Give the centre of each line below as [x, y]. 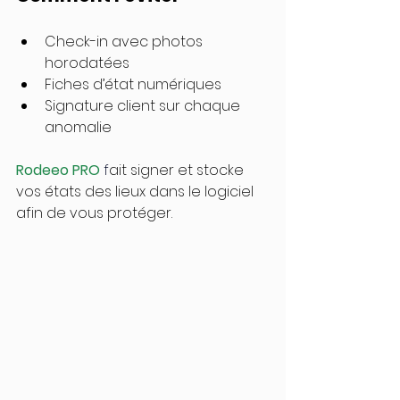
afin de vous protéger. [94, 213]
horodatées [87, 63]
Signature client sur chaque [144, 106]
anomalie [78, 128]
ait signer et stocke [178, 171]
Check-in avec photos [125, 42]
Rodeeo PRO [60, 171]
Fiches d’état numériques [133, 85]
